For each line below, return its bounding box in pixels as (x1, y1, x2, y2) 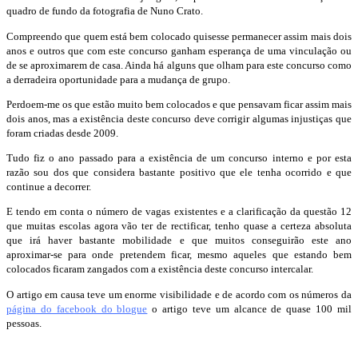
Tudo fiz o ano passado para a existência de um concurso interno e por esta (6, 152, 352, 165)
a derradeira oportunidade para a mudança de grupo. (6, 73, 230, 86)
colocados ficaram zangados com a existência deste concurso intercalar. (6, 263, 313, 276)
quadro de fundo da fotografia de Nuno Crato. (6, 5, 203, 18)
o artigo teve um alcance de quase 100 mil (147, 302, 352, 315)
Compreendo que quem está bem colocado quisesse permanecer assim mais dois (6, 30, 352, 42)
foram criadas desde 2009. (6, 126, 118, 139)
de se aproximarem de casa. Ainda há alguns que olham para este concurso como (6, 58, 352, 71)
